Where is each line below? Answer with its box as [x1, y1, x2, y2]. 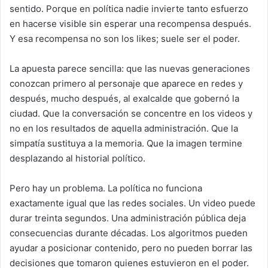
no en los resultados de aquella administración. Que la [10, 122, 238, 134]
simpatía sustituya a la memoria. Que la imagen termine [10, 137, 242, 149]
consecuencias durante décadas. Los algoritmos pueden [10, 227, 248, 239]
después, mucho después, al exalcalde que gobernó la [10, 92, 239, 104]
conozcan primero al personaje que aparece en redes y [10, 77, 243, 89]
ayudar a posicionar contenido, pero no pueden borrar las [10, 242, 252, 254]
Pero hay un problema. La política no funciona [10, 182, 202, 194]
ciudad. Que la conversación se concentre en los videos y [10, 107, 252, 119]
